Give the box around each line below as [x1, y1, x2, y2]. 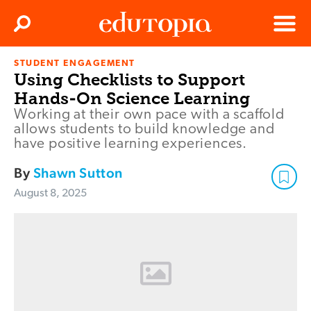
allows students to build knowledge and [14, 122, 275, 137]
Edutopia [99, 64, 138, 75]
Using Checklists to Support [14, 69, 245, 90]
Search [24, 23, 50, 33]
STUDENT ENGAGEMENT [14, 59, 135, 69]
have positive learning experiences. [14, 137, 247, 152]
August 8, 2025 [14, 188, 87, 200]
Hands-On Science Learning [14, 88, 250, 109]
